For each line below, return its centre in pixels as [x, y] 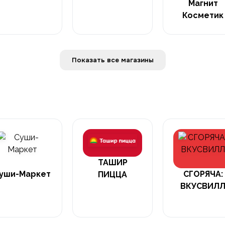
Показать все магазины [137, 60]
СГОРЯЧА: [203, 174]
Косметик [203, 15]
